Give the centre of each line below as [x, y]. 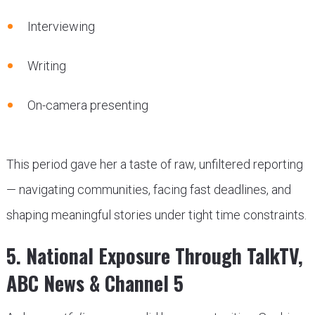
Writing [46, 65]
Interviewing [61, 26]
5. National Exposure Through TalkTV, [154, 255]
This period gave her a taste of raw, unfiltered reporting [154, 164]
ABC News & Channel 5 [95, 283]
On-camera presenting [88, 105]
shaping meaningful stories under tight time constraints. [156, 214]
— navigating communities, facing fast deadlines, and [148, 189]
